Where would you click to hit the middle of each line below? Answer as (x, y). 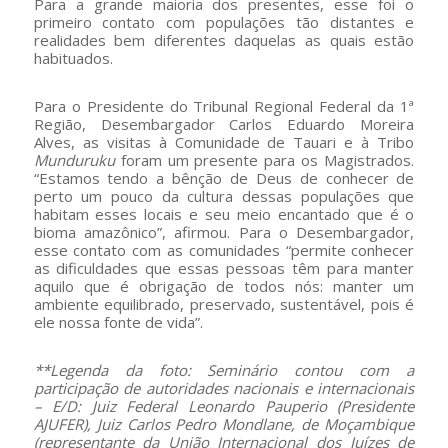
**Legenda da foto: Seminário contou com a (224, 369)
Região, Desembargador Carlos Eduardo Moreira (224, 123)
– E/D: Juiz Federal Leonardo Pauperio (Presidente (224, 405)
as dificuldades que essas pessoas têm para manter (224, 267)
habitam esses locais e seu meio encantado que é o (224, 213)
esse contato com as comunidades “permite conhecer (224, 249)
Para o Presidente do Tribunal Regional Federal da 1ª (224, 105)
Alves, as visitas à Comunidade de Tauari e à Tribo (224, 141)
